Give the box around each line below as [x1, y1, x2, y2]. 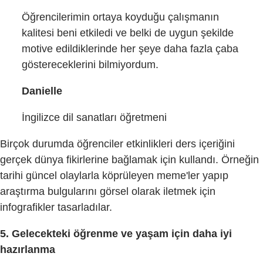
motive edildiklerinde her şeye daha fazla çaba [22, 42, 239, 55]
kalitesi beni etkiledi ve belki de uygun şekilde [22, 26, 234, 39]
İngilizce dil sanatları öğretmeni [22, 111, 167, 123]
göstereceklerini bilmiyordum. [22, 58, 159, 70]
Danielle [22, 85, 63, 97]
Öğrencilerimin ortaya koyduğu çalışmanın [22, 11, 220, 23]
